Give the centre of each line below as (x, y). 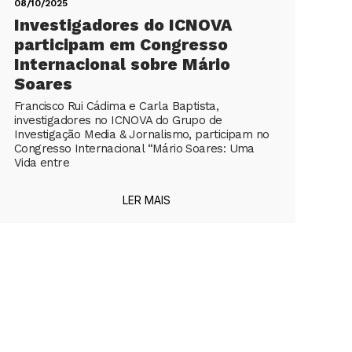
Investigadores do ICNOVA (123, 24)
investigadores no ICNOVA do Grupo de (118, 120)
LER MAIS (146, 200)
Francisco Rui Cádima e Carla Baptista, (117, 106)
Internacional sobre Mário (122, 64)
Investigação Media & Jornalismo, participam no (142, 134)
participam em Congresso (121, 44)
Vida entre (42, 162)
